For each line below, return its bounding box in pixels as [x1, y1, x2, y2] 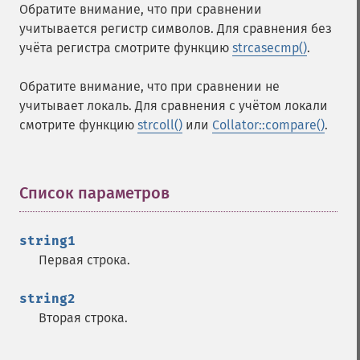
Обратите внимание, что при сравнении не [19, 79, 280, 94]
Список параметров [19, 183, 170, 202]
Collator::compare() [212, 117, 325, 133]
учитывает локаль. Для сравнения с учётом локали [19, 98, 328, 113]
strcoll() [137, 117, 182, 133]
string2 [19, 291, 76, 306]
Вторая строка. [39, 310, 128, 325]
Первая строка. [39, 252, 130, 268]
